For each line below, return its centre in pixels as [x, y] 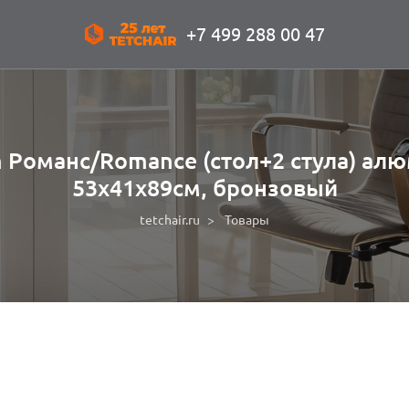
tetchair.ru [170, 220]
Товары [247, 220]
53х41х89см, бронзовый [204, 188]
